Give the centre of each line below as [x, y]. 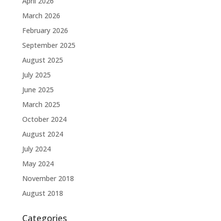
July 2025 [36, 75]
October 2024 [44, 119]
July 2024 [36, 149]
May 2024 [38, 164]
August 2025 [42, 60]
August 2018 [42, 193]
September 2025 [49, 45]
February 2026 [45, 31]
